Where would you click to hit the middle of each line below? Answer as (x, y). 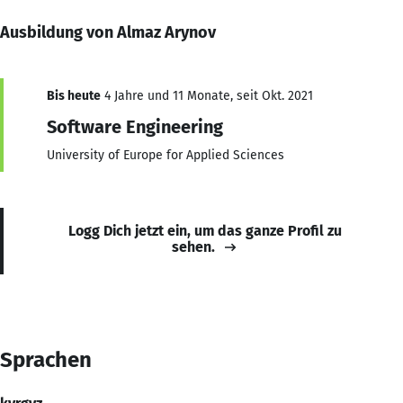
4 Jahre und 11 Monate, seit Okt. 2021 (207, 95)
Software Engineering (135, 126)
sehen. (193, 246)
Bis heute (74, 95)
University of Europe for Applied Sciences (166, 155)
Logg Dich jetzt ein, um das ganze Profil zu (205, 230)
